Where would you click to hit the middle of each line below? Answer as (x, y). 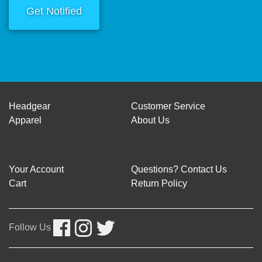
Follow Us (31, 227)
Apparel (25, 120)
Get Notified (54, 11)
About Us (150, 120)
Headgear (30, 106)
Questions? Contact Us (179, 169)
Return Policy (159, 183)
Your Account (36, 169)
